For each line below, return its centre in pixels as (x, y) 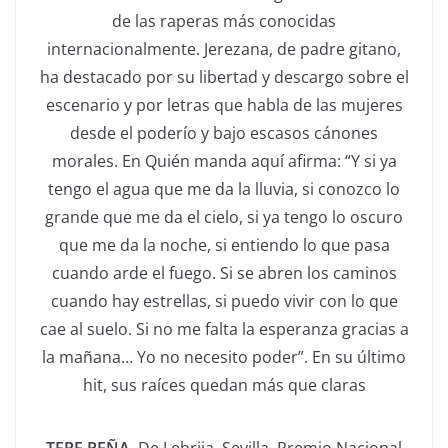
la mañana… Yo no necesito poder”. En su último (224, 356)
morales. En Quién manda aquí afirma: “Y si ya (224, 160)
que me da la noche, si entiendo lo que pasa (224, 244)
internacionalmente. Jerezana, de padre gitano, (224, 48)
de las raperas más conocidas (224, 20)
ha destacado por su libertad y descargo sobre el (224, 76)
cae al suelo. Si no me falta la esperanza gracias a (224, 328)
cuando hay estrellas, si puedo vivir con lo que (224, 300)
